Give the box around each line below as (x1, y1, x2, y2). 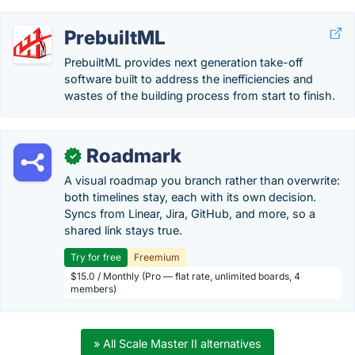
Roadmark (86, 144, 181, 167)
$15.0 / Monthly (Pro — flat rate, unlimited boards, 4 (71, 270, 300, 282)
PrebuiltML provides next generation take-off (64, 55, 303, 69)
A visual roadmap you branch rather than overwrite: (64, 174, 340, 187)
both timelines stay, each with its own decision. (64, 190, 316, 204)
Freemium (134, 251, 180, 263)
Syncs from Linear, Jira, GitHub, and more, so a (64, 207, 315, 220)
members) (71, 283, 116, 295)
